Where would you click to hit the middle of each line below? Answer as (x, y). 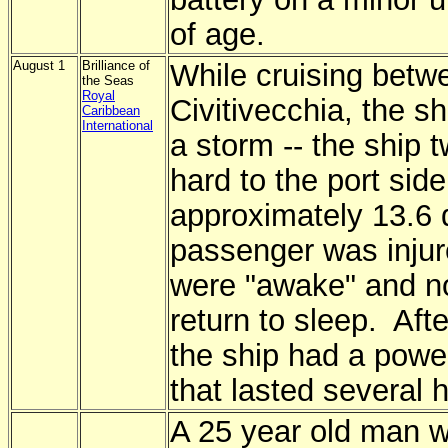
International (117, 125)
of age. (217, 34)
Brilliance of (116, 65)
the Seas (108, 80)
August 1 (39, 65)
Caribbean (111, 110)
